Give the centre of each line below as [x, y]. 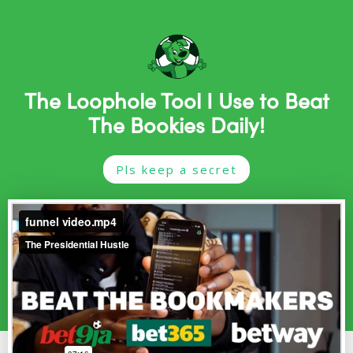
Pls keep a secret [176, 169]
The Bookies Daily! [176, 124]
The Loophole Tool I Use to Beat [176, 100]
